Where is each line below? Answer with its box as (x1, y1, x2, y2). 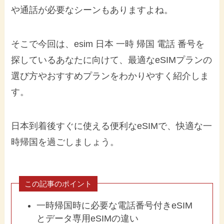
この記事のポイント (24, 179, 92, 188)
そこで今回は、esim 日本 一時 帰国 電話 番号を (11, 39, 205, 49)
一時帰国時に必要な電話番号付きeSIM (36, 200, 192, 211)
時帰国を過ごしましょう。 (11, 136, 119, 147)
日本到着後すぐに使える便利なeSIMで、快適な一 (11, 120, 212, 131)
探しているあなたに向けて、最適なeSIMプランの (11, 55, 212, 65)
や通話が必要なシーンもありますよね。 (11, 5, 173, 15)
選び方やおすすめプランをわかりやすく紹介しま (11, 71, 209, 81)
